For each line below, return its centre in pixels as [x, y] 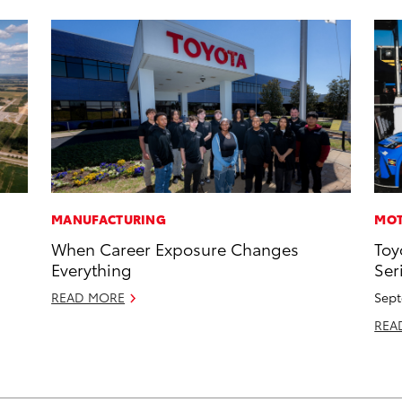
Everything [92, 269]
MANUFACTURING [109, 219]
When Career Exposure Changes [175, 249]
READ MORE [88, 297]
